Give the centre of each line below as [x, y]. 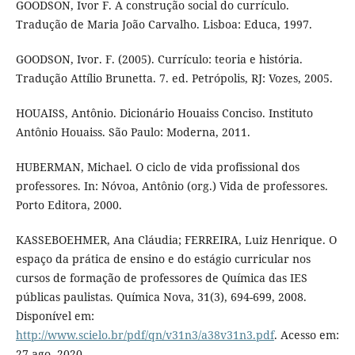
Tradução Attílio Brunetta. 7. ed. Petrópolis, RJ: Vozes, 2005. [174, 78]
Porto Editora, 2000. [69, 204]
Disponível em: [55, 316]
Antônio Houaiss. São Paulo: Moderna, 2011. [133, 132]
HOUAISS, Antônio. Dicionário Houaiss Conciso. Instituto [164, 113]
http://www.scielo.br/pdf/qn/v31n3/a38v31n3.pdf [145, 335]
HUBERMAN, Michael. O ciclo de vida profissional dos [157, 166]
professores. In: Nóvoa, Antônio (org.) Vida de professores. [172, 185]
